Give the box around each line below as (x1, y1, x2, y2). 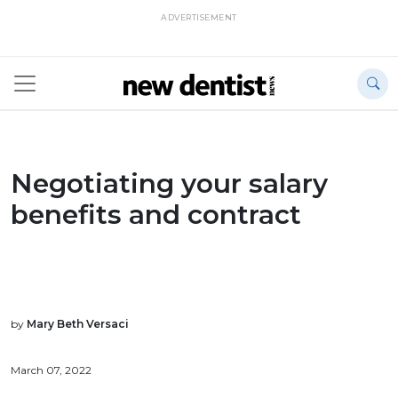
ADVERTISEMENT (161, 12, 237, 22)
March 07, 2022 (11, 363, 92, 378)
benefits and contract (11, 198, 301, 231)
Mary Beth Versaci (27, 317, 129, 331)
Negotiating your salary (11, 167, 328, 200)
